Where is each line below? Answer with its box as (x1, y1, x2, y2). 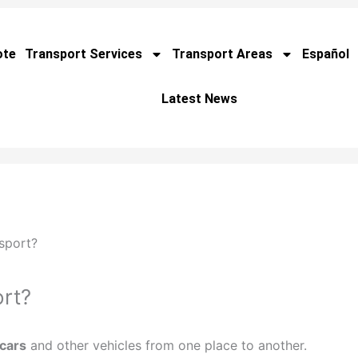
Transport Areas (172, 46, 273, 62)
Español (302, 46, 350, 62)
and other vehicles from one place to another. (26, 337, 307, 354)
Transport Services (25, 46, 143, 62)
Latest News (161, 91, 238, 106)
